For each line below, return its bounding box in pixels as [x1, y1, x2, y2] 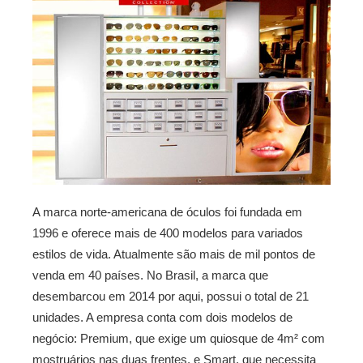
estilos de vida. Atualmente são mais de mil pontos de [32, 247, 315, 262]
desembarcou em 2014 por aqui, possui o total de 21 [32, 289, 309, 304]
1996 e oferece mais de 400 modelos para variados [32, 226, 303, 241]
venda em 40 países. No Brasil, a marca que [32, 268, 268, 283]
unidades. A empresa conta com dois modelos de [32, 310, 293, 325]
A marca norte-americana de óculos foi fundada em [32, 205, 302, 220]
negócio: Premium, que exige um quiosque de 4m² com [32, 331, 325, 346]
